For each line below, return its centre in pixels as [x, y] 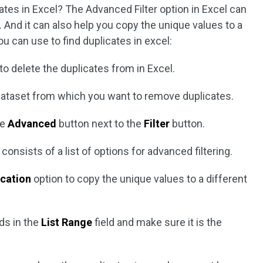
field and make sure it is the [159, 222]
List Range [68, 222]
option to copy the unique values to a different [139, 179]
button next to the [100, 124]
